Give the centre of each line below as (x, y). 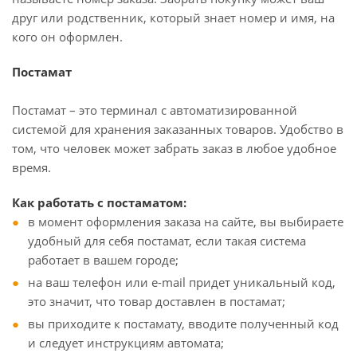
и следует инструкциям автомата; (126, 343)
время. (31, 167)
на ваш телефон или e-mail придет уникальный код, (182, 282)
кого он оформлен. (67, 37)
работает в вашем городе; (103, 260)
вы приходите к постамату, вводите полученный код (183, 324)
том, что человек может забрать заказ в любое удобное (174, 148)
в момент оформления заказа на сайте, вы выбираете (186, 222)
